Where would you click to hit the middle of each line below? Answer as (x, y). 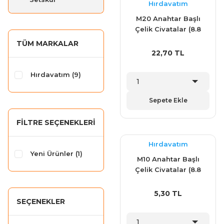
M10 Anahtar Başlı (168, 159)
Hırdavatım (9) (56, 74)
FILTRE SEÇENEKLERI (56, 122)
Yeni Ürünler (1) (56, 153)
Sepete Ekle (168, 100)
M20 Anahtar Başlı (168, 18)
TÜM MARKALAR (47, 43)
